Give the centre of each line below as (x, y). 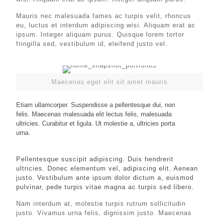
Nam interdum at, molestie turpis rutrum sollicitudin (101, 204)
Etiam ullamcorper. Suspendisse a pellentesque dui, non (96, 105)
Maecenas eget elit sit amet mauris (109, 82)
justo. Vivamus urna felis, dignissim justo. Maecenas (104, 213)
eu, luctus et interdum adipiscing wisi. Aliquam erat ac (106, 25)
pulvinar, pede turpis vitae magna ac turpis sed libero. (105, 187)
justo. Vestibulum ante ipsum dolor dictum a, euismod (105, 178)
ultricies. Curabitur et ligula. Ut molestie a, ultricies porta (96, 123)
